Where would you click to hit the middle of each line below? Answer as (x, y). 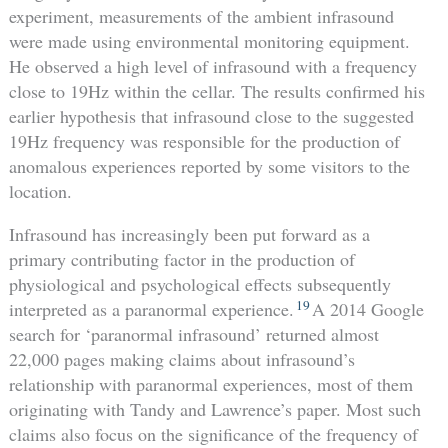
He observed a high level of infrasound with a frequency (212, 66)
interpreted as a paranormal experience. (151, 309)
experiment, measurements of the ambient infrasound (201, 16)
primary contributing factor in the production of (181, 259)
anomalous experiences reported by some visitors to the (209, 166)
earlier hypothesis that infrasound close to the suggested (211, 116)
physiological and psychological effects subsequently (199, 284)
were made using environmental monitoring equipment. (209, 41)
